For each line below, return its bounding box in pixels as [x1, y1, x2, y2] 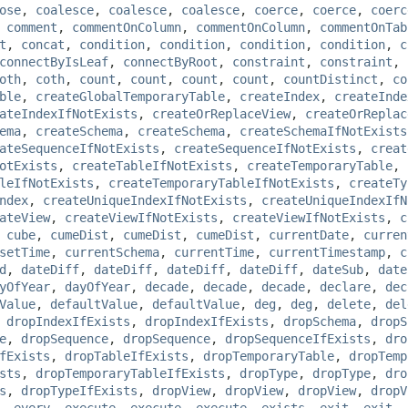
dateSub [312, 261, 363, 277]
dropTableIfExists [65, 348, 189, 363]
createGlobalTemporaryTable [36, 88, 225, 104]
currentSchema [65, 244, 159, 260]
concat [21, 36, 65, 52]
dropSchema [283, 313, 356, 329]
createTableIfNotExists [72, 158, 232, 173]
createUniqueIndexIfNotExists [43, 192, 247, 208]
